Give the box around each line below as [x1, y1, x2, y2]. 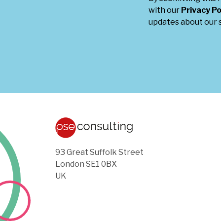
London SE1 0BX [55, 159, 117, 169]
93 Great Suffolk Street [55, 147, 144, 157]
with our [148, 5, 182, 15]
